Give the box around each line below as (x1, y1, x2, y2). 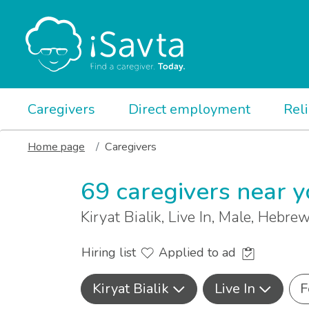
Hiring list (81, 244, 139, 261)
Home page (28, 139, 85, 154)
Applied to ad (159, 244, 239, 261)
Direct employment (128, 100, 250, 119)
